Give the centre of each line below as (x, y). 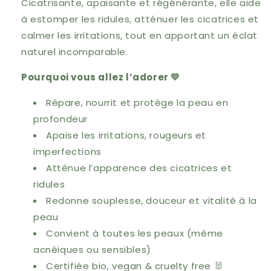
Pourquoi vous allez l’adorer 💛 (101, 77)
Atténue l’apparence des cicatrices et (139, 168)
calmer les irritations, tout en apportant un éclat (140, 35)
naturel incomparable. (75, 52)
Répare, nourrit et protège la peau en (137, 103)
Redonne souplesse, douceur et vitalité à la (152, 201)
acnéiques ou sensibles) (92, 250)
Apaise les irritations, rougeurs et (126, 135)
